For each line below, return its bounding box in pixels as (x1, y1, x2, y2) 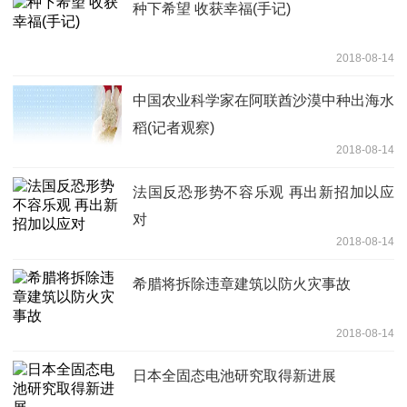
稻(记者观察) (133, 119, 214, 135)
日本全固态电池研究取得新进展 (133, 367, 336, 383)
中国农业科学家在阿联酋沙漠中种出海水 (133, 92, 394, 108)
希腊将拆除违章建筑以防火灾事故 (133, 275, 351, 292)
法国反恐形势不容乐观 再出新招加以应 (133, 184, 394, 200)
